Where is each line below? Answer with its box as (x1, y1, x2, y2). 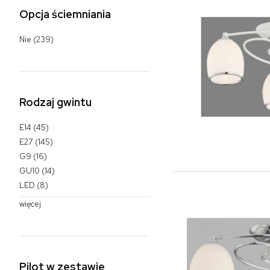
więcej (19, 199, 41, 210)
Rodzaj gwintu (19, 95, 92, 109)
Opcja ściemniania (19, 7, 111, 21)
